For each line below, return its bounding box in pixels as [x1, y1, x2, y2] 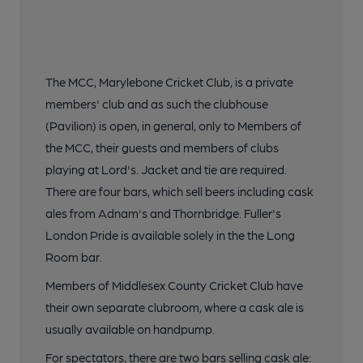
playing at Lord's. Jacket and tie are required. [45, 162, 287, 177]
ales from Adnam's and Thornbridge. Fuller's [45, 206, 281, 220]
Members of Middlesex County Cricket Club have [45, 278, 303, 293]
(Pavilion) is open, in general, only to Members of [45, 118, 301, 133]
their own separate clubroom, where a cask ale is [45, 300, 304, 314]
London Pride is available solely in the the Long [45, 228, 295, 242]
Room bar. [45, 250, 102, 264]
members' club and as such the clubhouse [45, 96, 268, 111]
